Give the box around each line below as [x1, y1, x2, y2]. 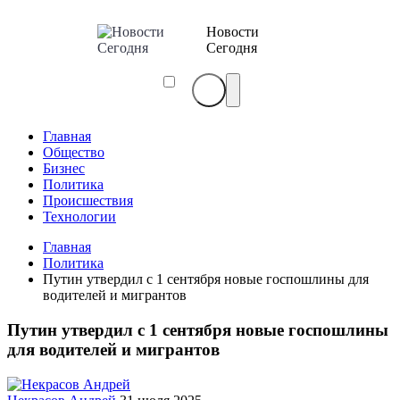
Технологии [43, 209, 116, 225]
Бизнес [43, 161, 85, 177]
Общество [43, 145, 104, 161]
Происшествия [43, 193, 133, 209]
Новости [206, 24, 260, 40]
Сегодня [206, 40, 258, 56]
